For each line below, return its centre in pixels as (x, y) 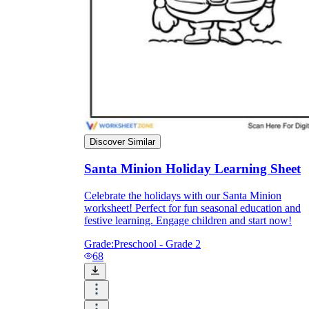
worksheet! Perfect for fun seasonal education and (192, 208)
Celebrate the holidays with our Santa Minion (183, 196)
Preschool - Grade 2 (157, 244)
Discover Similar (122, 141)
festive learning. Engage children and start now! (188, 221)
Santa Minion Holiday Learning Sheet (192, 169)
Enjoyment (116, 12)
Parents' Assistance (137, 227)
